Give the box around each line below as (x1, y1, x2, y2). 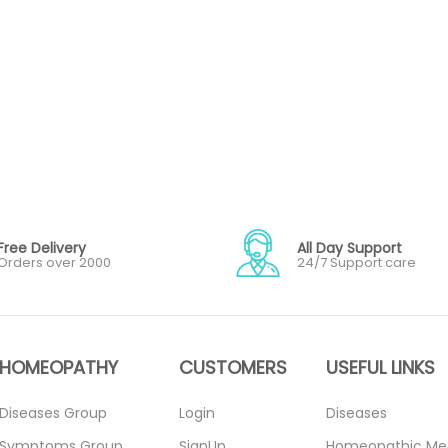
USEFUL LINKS (326, 354, 435, 380)
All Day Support (296, 237, 402, 258)
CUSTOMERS (179, 354, 287, 380)
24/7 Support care (296, 252, 416, 272)
